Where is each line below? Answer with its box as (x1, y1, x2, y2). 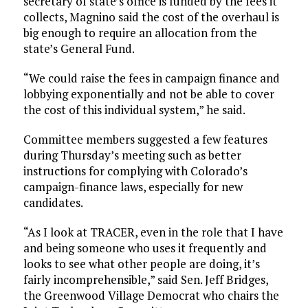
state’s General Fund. (23, 41, 135, 57)
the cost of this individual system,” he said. (23, 102, 245, 118)
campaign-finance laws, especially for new (23, 179, 243, 195)
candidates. (23, 195, 83, 211)
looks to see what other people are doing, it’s (23, 256, 260, 272)
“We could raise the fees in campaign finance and (23, 70, 280, 87)
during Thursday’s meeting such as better (23, 147, 241, 164)
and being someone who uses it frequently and (23, 240, 267, 256)
